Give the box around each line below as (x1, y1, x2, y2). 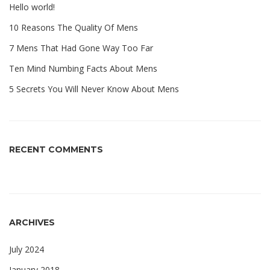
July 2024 (9, 243, 44, 255)
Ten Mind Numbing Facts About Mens (9, 62, 157, 74)
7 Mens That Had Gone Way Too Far (9, 42, 153, 54)
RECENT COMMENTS (9, 143, 103, 155)
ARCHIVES (9, 216, 55, 228)
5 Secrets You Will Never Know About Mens (9, 83, 179, 95)
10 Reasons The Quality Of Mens (9, 21, 138, 33)
